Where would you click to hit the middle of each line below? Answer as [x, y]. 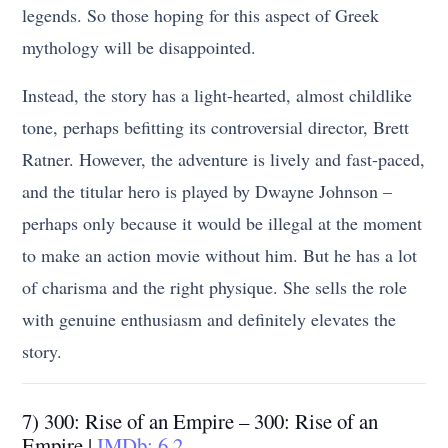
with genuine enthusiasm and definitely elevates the [209, 319]
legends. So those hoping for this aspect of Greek [201, 15]
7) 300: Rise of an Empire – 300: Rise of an [200, 421]
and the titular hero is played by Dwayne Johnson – [207, 191]
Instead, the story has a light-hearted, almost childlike [217, 95]
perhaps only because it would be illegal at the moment [222, 223]
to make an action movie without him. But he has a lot [220, 255]
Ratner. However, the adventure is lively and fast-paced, [224, 159]
